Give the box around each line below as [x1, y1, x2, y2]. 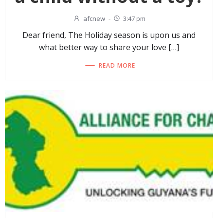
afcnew [83, 14, 105, 23]
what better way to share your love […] [39, 42, 179, 53]
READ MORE [99, 61, 135, 70]
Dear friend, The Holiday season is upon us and [22, 30, 196, 41]
